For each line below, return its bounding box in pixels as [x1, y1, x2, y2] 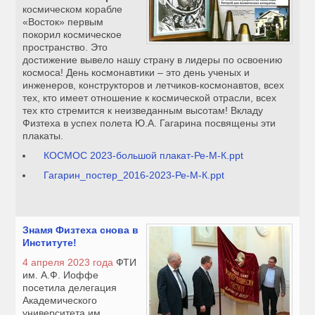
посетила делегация [22, 282, 117, 294]
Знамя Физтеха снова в [22, 224, 139, 236]
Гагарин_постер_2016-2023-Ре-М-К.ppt [44, 169, 225, 181]
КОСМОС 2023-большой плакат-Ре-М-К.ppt [44, 150, 244, 162]
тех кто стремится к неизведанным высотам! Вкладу [22, 105, 264, 117]
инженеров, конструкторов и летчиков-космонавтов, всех [22, 79, 285, 91]
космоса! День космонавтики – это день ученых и [22, 67, 250, 79]
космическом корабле [22, 4, 123, 15]
